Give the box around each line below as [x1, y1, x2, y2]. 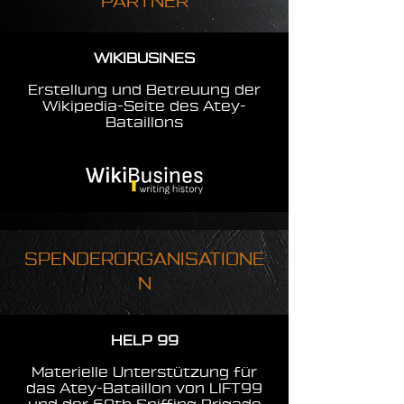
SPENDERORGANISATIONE [24, 252, 264, 269]
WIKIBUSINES [94, 51, 195, 66]
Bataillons [106, 115, 183, 130]
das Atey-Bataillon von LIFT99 [26, 381, 262, 396]
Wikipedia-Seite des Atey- [42, 99, 246, 114]
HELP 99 [110, 334, 179, 348]
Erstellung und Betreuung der [28, 83, 261, 97]
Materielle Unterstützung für [32, 365, 257, 380]
